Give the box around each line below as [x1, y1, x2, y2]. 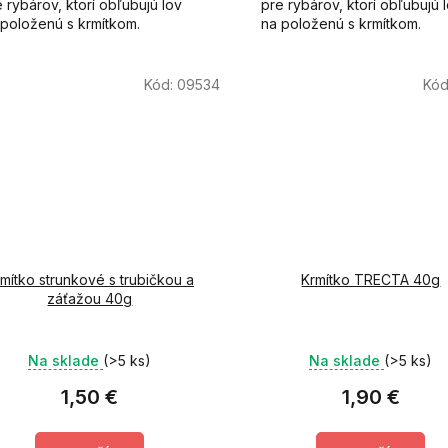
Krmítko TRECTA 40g [301, 271, 441, 289]
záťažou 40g [47, 290, 133, 308]
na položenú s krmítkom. [260, 14, 421, 32]
